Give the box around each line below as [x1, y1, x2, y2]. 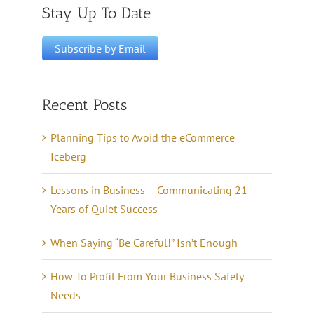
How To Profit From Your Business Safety [50, 269, 243, 284]
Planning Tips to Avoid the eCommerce [50, 130, 235, 145]
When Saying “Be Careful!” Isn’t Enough [50, 235, 238, 250]
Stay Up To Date [42, 3, 151, 22]
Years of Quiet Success [50, 202, 158, 217]
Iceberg [50, 149, 86, 164]
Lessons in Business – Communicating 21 [50, 183, 247, 198]
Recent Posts [42, 95, 127, 115]
